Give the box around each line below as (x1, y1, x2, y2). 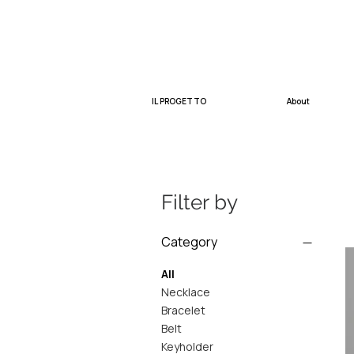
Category (161, 232, 217, 250)
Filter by (161, 190, 238, 214)
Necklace (161, 284, 210, 299)
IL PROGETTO (152, 95, 206, 107)
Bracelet (161, 302, 205, 318)
